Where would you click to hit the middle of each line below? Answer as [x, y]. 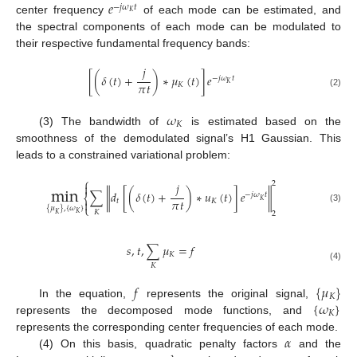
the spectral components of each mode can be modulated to [178, 27]
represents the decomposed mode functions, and [165, 310]
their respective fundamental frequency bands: [133, 43]
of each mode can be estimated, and [240, 10]
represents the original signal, [228, 294]
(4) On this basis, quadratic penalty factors [162, 344]
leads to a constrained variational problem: [123, 154]
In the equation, [86, 294]
